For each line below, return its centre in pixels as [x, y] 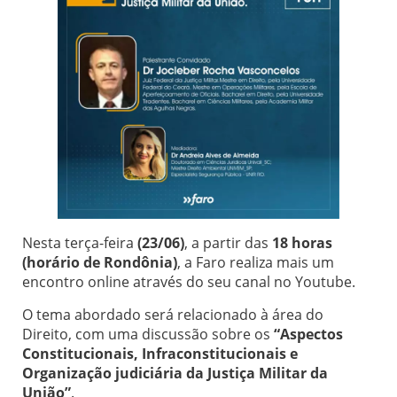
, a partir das [228, 243]
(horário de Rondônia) [100, 263]
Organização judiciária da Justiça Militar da [175, 373]
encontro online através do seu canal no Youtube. [189, 282]
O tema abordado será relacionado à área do [173, 314]
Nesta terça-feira [78, 243]
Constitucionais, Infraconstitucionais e [160, 353]
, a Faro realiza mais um [256, 263]
